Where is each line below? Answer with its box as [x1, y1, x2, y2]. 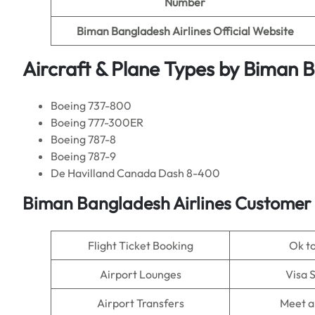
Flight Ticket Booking [87, 238, 193, 252]
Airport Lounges [99, 267, 181, 281]
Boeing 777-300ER [51, 115, 143, 129]
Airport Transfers [96, 296, 184, 310]
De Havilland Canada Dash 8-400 [51, 166, 220, 180]
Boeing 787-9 [51, 149, 116, 163]
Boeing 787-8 [51, 132, 116, 146]
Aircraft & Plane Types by [22, 56, 243, 81]
